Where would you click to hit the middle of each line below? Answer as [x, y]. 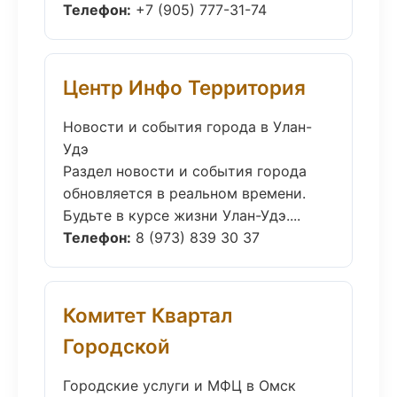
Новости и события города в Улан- [187, 127]
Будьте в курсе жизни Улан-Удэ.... [182, 215]
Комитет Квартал [148, 315]
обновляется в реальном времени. [184, 193]
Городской [117, 346]
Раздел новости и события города [185, 171]
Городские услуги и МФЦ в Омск [179, 385]
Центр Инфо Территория [184, 87]
